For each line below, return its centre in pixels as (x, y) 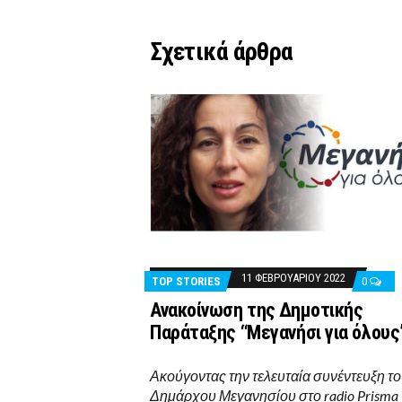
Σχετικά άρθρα (221, 52)
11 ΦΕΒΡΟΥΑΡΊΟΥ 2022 (293, 277)
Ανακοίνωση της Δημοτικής (256, 310)
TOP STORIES (186, 281)
